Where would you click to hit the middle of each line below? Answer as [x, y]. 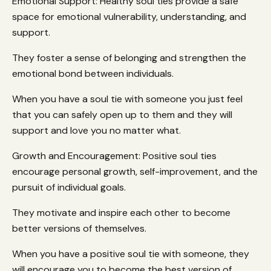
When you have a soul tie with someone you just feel [127, 99]
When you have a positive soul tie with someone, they [131, 253]
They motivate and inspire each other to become [121, 212]
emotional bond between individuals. [93, 73]
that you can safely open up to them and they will [122, 114]
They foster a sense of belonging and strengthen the [129, 57]
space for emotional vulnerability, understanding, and [129, 16]
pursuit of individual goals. [70, 187]
